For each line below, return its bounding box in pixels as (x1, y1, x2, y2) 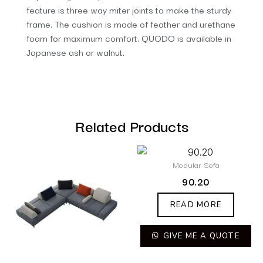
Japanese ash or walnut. (26, 44, 124, 59)
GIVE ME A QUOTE (160, 230, 240, 241)
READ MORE (170, 199, 222, 210)
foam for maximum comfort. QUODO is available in (26, 30, 231, 45)
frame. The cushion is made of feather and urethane (26, 16, 235, 31)
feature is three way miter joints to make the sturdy (26, 2, 231, 16)
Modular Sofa (172, 158, 220, 171)
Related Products (75, 113, 188, 137)
